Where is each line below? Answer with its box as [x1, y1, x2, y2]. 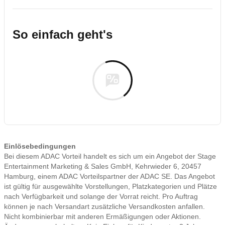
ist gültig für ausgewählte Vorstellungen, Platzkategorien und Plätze [4, 182, 217, 190]
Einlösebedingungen [4, 142, 76, 150]
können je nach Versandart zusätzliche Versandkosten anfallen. [4, 202, 205, 210]
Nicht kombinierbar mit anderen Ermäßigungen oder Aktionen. [4, 212, 201, 220]
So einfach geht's [13, 28, 113, 41]
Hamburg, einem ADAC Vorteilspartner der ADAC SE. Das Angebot [4, 172, 215, 180]
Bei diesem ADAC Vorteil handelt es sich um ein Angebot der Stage [4, 152, 216, 160]
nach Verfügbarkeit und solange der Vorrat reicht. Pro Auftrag [4, 192, 198, 200]
